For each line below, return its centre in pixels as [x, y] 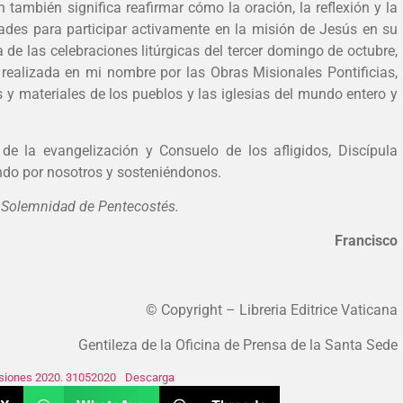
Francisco [366, 241]
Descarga [149, 377]
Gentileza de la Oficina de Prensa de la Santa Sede [238, 345]
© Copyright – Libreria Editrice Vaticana [272, 310]
